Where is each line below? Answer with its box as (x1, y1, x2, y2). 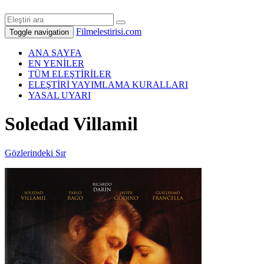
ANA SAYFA (28, 48, 82, 58)
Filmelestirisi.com (76, 27, 141, 37)
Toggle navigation (9, 28, 69, 37)
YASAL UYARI (28, 90, 91, 100)
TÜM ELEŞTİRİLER (28, 69, 111, 79)
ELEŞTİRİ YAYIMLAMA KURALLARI (28, 80, 188, 90)
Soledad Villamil (5, 113, 138, 135)
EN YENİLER (28, 58, 84, 68)
